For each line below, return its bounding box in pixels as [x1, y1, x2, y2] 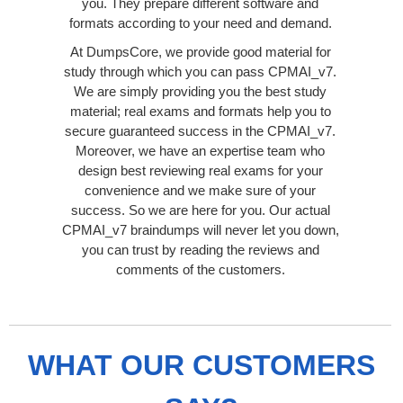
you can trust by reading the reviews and [81, 241, 319, 257]
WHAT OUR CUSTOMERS [28, 348, 375, 381]
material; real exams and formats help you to [69, 103, 331, 119]
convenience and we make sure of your [85, 182, 316, 198]
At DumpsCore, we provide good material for [69, 43, 331, 59]
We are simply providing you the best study [74, 83, 327, 99]
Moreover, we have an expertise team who [76, 142, 325, 158]
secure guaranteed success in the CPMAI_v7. [65, 122, 336, 139]
